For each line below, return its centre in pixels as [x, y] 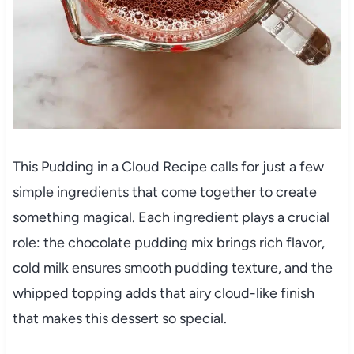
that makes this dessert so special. [119, 319]
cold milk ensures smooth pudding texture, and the [172, 268]
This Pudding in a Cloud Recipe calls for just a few [168, 167]
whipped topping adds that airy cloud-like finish [163, 294]
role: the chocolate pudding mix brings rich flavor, [168, 243]
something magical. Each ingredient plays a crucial [171, 218]
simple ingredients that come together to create [164, 192]
